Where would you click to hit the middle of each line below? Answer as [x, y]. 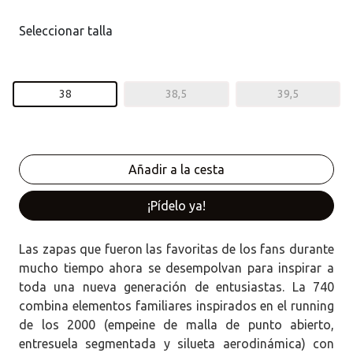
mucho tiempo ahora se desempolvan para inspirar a [176, 268]
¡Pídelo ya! [176, 205]
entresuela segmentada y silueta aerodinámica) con [176, 343]
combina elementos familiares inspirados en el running [176, 305]
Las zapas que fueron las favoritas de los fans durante [176, 249]
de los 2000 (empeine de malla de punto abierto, [176, 324]
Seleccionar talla [66, 30]
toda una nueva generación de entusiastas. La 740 [176, 286]
